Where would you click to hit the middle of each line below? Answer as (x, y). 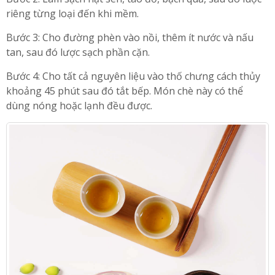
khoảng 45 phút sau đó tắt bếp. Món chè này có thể (125, 91)
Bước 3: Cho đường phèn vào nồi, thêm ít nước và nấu (130, 37)
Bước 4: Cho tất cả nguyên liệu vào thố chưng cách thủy (133, 76)
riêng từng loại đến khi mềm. (72, 13)
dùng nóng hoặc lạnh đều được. (79, 105)
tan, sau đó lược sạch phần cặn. (78, 52)
